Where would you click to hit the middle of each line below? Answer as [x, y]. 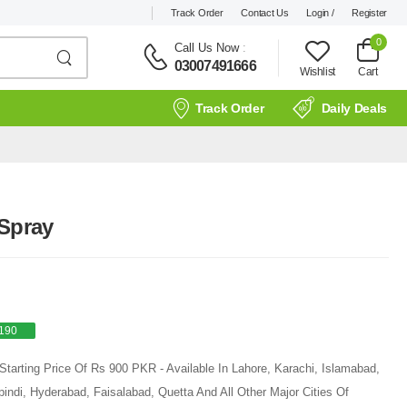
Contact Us [265, 12]
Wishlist [317, 71]
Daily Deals [354, 108]
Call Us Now [206, 47]
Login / [320, 12]
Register [369, 12]
